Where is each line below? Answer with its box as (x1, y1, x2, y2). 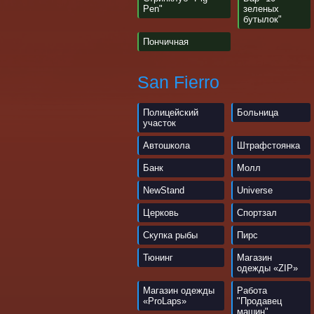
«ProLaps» (143, 296, 186, 306)
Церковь (143, 207, 179, 218)
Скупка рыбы (143, 230, 198, 240)
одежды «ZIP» (237, 263, 298, 273)
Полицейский (143, 107, 198, 118)
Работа (237, 285, 267, 296)
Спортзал (237, 207, 277, 218)
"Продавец (237, 296, 282, 306)
